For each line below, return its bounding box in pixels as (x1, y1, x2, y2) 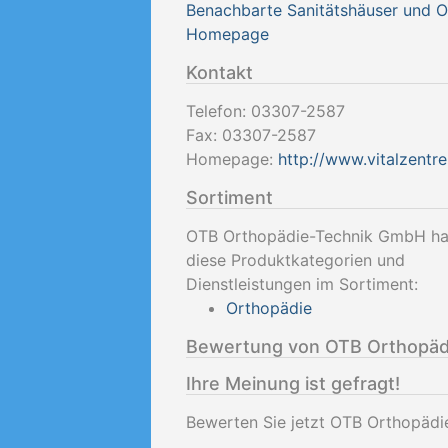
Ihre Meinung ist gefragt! (186, 373, 400, 394)
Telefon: (186, 101, 251, 121)
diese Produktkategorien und (186, 250, 405, 270)
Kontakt (186, 62, 253, 83)
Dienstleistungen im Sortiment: (186, 274, 418, 294)
